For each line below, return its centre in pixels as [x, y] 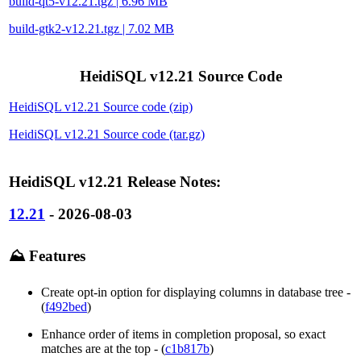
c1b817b [187, 348]
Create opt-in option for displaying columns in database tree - [196, 292]
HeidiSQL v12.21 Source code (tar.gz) [107, 135]
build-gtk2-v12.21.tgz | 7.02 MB [91, 29]
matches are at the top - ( [103, 348]
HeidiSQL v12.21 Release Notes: [115, 181]
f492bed [66, 306]
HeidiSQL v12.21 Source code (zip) [101, 107]
